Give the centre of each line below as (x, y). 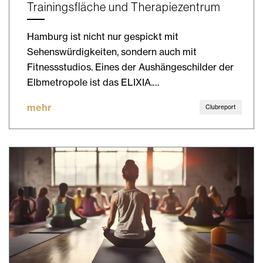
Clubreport (221, 107)
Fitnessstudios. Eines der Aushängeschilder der (130, 67)
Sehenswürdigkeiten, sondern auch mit (112, 52)
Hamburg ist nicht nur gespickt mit (103, 37)
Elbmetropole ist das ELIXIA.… (93, 82)
